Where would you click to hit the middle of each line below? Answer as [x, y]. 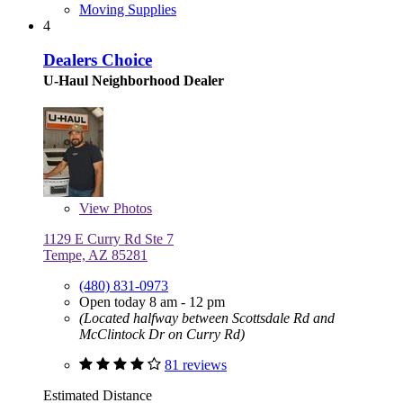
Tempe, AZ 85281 [95, 255]
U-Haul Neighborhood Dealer [134, 81]
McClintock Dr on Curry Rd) [162, 335]
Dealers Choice [98, 60]
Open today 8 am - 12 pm [152, 302]
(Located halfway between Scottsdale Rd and [207, 318]
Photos [131, 209]
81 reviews [196, 365]
